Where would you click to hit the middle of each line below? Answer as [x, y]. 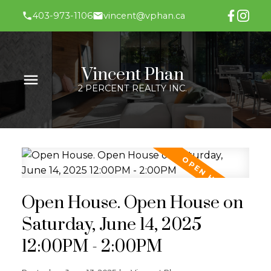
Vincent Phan [132, 75]
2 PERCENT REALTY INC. [133, 88]
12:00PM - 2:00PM [92, 247]
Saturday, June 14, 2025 [111, 225]
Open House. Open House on [132, 203]
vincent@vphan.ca [144, 16]
